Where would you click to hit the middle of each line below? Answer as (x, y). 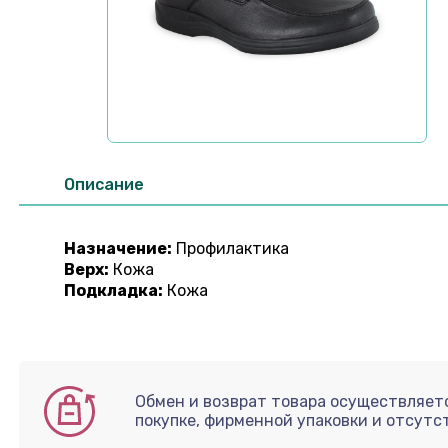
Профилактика (230, 248)
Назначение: (118, 248)
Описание (104, 184)
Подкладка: (113, 290)
